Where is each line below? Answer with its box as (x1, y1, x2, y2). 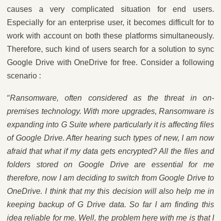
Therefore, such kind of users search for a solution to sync (7, 45, 214, 53)
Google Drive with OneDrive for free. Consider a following (7, 58, 214, 67)
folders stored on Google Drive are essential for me (7, 160, 214, 169)
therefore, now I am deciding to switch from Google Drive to (7, 174, 214, 182)
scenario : (7, 72, 41, 80)
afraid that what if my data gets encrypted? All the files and (7, 147, 214, 155)
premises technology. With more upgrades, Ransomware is (7, 107, 214, 115)
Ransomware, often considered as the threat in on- (10, 94, 214, 102)
